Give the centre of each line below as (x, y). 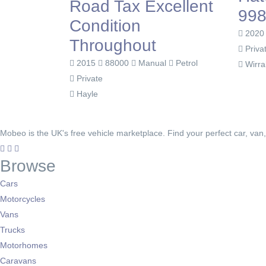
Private (88, 79)
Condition (105, 26)
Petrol (186, 63)
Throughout (113, 46)
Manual (152, 63)
